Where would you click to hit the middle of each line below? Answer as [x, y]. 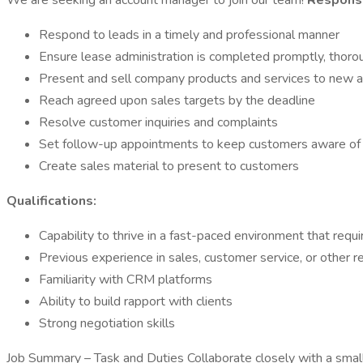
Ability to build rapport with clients [136, 301]
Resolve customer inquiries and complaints [158, 122]
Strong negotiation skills [107, 323]
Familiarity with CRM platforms [126, 280]
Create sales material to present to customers [169, 166]
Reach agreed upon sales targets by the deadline [177, 100]
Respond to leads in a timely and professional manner [189, 35]
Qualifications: [51, 201]
